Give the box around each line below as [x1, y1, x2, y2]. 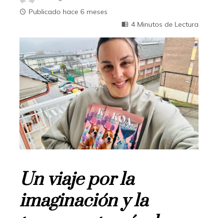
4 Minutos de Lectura [131, 20, 199, 29]
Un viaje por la [19, 168, 134, 191]
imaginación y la [19, 190, 148, 213]
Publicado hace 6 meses [29, 7, 108, 17]
